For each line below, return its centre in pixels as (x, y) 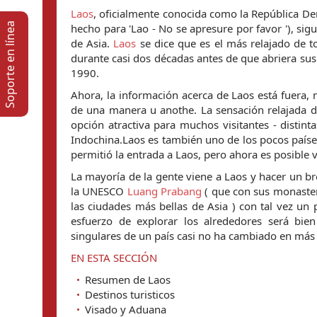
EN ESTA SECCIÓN (114, 258)
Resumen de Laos (128, 279)
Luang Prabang (163, 191)
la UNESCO (98, 191)
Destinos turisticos (130, 294)
